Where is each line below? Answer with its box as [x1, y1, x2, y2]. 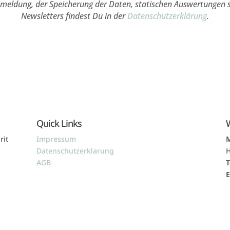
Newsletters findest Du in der [21, 10, 127, 22]
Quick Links [36, 117, 82, 129]
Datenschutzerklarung [36, 146, 114, 156]
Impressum [36, 134, 76, 144]
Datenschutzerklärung [127, 10, 207, 22]
